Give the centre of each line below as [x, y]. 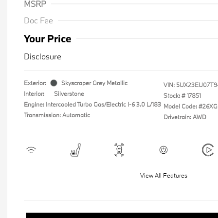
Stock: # [174, 95]
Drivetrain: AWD [185, 117]
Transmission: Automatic [57, 115]
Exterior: [35, 83]
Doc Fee [38, 20]
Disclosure [43, 56]
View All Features [163, 175]
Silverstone [69, 93]
